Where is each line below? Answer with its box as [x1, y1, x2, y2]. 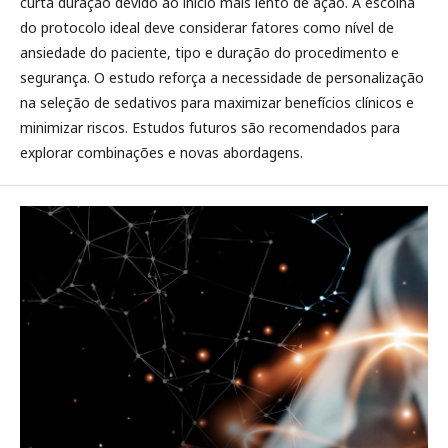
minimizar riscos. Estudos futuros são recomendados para [20, 118, 400, 137]
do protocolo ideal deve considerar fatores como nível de [20, 18, 394, 37]
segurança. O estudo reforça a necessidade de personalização [20, 68, 424, 87]
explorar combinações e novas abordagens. [20, 143, 303, 162]
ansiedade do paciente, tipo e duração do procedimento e [20, 43, 399, 62]
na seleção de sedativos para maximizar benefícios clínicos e [20, 93, 414, 112]
